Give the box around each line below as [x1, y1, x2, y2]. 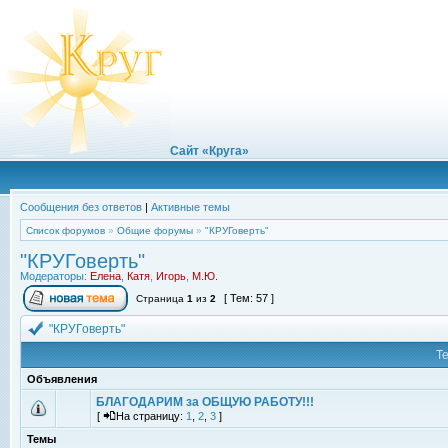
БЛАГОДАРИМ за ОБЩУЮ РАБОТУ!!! [96, 395, 314, 409]
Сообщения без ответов [20, 201, 142, 213]
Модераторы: [20, 270, 90, 282]
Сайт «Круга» [170, 144, 249, 158]
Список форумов [26, 225, 105, 236]
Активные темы [151, 201, 230, 213]
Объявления [27, 373, 97, 385]
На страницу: [116, 410, 186, 422]
